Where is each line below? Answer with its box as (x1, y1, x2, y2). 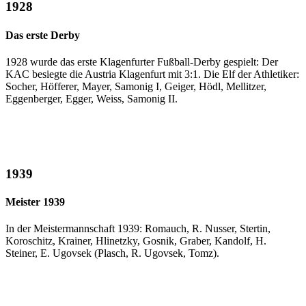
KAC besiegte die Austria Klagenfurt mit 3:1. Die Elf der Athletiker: (5, 68, 299, 80)
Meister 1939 (5, 195, 65, 208)
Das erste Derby (5, 29, 80, 41)
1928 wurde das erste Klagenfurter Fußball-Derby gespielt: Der (5, 55, 278, 68)
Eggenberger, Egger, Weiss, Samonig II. (5, 92, 178, 105)
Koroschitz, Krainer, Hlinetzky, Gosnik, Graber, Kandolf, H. (5, 235, 266, 247)
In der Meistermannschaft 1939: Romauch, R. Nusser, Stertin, (5, 223, 270, 235)
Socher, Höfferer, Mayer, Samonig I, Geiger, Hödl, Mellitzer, (5, 80, 266, 92)
